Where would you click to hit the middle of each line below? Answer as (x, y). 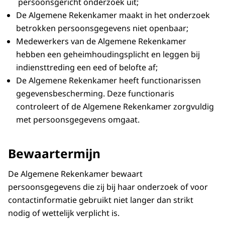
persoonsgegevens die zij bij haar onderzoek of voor (108, 187)
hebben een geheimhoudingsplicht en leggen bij (108, 54)
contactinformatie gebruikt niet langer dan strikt (101, 200)
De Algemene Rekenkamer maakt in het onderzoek (113, 15)
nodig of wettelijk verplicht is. (64, 213)
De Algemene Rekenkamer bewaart (75, 174)
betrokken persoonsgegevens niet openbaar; (102, 28)
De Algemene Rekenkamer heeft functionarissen (108, 81)
